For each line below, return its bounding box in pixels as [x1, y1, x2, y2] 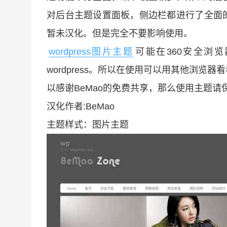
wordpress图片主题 [49, 47, 134, 57]
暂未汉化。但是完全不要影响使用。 [47, 28, 193, 39]
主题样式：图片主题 [47, 120, 129, 130]
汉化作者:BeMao [47, 101, 115, 111]
